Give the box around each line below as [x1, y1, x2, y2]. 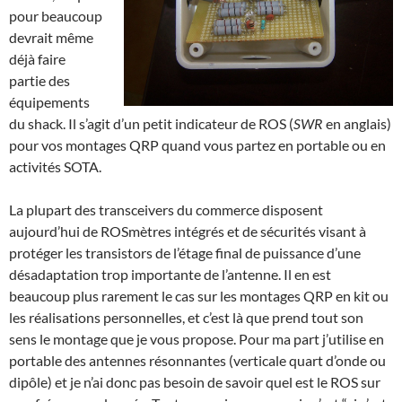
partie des [9, 72, 70, 90]
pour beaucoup [9, 7, 102, 25]
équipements [9, 93, 90, 111]
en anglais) [323, 115, 391, 133]
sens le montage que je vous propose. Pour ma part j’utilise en [9, 330, 384, 348]
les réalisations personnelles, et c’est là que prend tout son [9, 309, 363, 327]
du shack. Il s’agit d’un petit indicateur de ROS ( [9, 115, 293, 133]
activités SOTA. [9, 158, 101, 176]
